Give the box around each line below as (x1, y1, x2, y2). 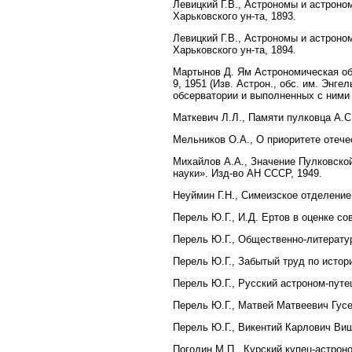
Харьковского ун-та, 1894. (173, 43, 296, 56)
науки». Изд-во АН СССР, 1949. (173, 167, 322, 179)
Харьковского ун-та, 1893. (173, 9, 296, 22)
